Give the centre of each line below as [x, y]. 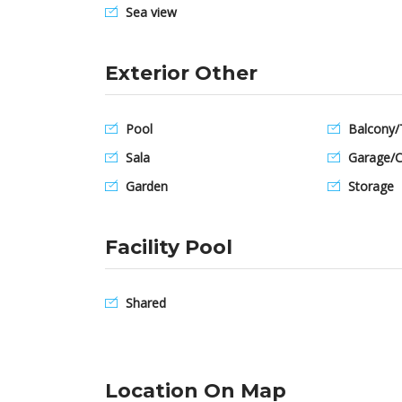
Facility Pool [169, 247]
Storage [369, 186]
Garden [145, 186]
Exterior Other [181, 73]
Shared [144, 303]
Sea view [149, 12]
